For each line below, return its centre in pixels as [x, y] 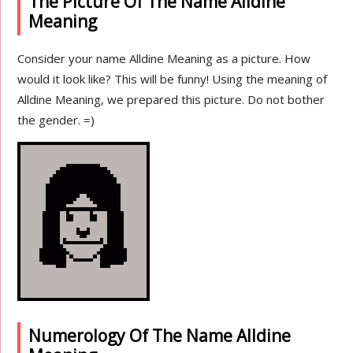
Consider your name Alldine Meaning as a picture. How [164, 58]
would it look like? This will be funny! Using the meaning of [173, 79]
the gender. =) [56, 120]
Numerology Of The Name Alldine [160, 336]
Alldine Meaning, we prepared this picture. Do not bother [171, 99]
